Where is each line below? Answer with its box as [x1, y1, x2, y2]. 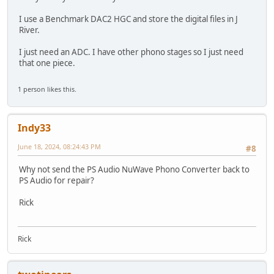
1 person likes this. [18, 84, 76, 94]
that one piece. [19, 57, 75, 68]
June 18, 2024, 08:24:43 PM [18, 141, 101, 151]
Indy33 [18, 120, 51, 135]
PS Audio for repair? [19, 175, 94, 187]
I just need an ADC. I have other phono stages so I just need [19, 46, 243, 57]
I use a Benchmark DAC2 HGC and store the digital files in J [19, 13, 238, 24]
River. [19, 24, 40, 35]
